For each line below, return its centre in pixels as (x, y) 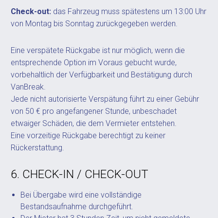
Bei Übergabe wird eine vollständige (81, 195)
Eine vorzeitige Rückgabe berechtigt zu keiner (88, 136)
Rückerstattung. (38, 148)
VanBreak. (28, 87)
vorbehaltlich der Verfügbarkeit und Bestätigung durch (102, 75)
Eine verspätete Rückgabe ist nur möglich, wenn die (98, 50)
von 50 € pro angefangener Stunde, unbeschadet (94, 111)
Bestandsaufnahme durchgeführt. (77, 207)
